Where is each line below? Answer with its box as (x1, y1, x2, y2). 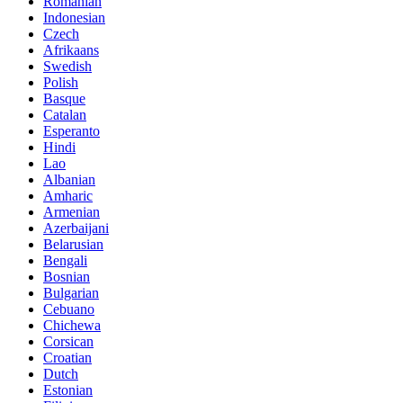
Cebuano (43, 301, 94, 318)
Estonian (43, 382, 93, 399)
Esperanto (43, 123, 100, 139)
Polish (43, 75, 78, 91)
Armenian (43, 204, 100, 220)
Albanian (43, 172, 95, 188)
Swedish (43, 58, 92, 75)
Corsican (43, 334, 94, 350)
